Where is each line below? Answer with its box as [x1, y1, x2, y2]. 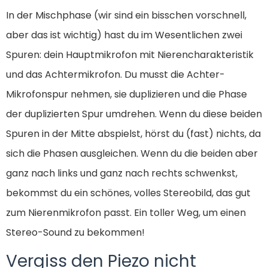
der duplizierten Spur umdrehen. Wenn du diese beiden [6, 107, 262, 121]
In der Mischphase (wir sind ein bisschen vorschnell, [6, 8, 246, 23]
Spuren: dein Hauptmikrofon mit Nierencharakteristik [6, 48, 254, 62]
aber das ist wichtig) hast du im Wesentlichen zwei [6, 28, 242, 42]
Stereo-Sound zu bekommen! [6, 226, 145, 240]
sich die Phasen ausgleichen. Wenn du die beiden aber [6, 147, 258, 161]
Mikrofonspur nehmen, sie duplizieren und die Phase [6, 87, 247, 102]
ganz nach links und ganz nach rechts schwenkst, [6, 166, 237, 181]
